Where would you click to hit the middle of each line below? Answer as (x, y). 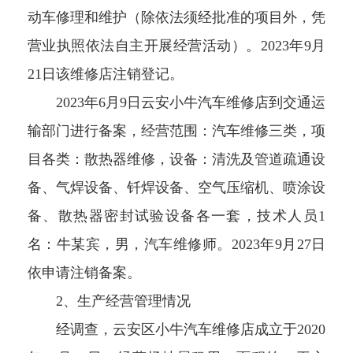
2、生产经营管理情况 (109, 301)
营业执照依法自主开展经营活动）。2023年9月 (176, 46)
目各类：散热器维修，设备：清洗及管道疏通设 (176, 160)
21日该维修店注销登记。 (106, 74)
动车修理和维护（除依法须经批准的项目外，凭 (176, 18)
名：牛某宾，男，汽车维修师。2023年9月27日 (176, 245)
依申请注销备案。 (84, 273)
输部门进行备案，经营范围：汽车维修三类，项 (176, 131)
